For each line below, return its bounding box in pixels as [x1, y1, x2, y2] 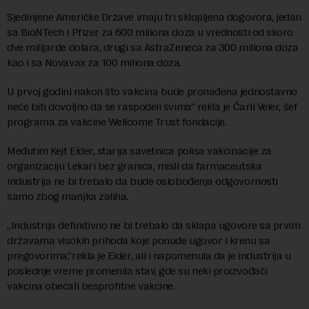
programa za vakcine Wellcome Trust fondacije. [7, 115, 227, 129]
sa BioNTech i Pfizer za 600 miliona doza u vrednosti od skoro [7, 26, 293, 39]
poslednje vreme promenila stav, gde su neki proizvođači [7, 264, 268, 278]
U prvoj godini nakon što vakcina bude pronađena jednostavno [7, 85, 297, 99]
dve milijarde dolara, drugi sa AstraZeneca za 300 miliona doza [7, 41, 299, 54]
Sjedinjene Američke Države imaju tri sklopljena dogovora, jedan [7, 10, 302, 24]
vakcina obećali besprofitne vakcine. [7, 279, 175, 293]
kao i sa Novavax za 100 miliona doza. [7, 56, 181, 70]
